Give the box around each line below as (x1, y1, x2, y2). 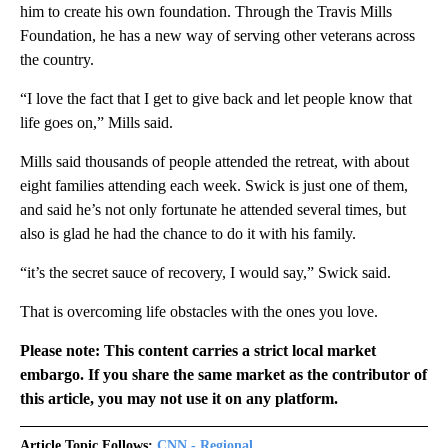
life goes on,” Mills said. (20, 113, 173, 131)
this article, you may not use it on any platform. (20, 389, 338, 407)
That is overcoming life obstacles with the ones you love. (20, 302, 378, 320)
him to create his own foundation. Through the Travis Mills (20, 2, 392, 20)
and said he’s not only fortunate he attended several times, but (20, 200, 406, 218)
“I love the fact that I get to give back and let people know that (20, 89, 412, 107)
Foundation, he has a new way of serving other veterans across (20, 26, 415, 44)
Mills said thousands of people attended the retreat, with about (20, 152, 409, 170)
